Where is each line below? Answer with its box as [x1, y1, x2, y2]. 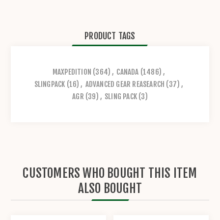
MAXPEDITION [52, 67, 91, 77]
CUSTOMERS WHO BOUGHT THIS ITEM [23, 165, 197, 181]
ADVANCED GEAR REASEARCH [85, 79, 165, 89]
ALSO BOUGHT [78, 180, 142, 196]
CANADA [116, 67, 139, 77]
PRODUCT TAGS [84, 30, 136, 41]
